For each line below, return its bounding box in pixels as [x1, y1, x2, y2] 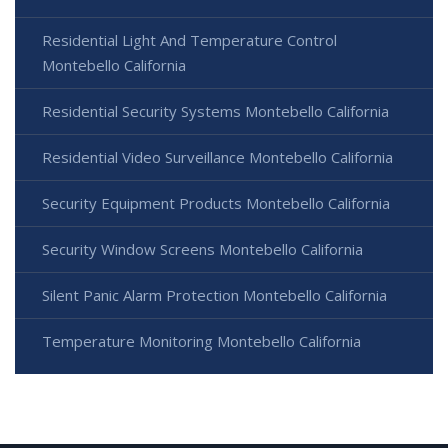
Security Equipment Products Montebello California [42, 193, 390, 214]
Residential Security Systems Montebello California [42, 101, 389, 122]
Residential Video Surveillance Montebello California [42, 147, 393, 168]
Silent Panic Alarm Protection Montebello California [42, 285, 387, 306]
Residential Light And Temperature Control [42, 30, 337, 51]
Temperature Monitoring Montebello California [42, 331, 361, 352]
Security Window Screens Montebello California [42, 239, 363, 260]
